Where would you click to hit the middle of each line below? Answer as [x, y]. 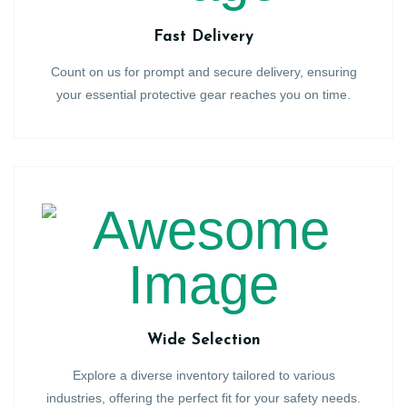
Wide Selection [203, 340]
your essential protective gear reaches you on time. [203, 94]
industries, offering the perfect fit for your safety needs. [203, 398]
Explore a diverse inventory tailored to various [203, 375]
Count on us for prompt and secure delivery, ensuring [203, 72]
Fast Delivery [203, 37]
